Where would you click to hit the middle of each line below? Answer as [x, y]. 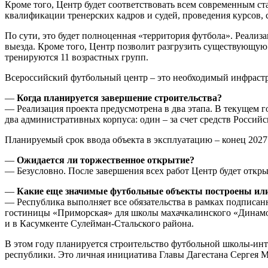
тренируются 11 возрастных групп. [77, 57]
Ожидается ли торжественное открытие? [106, 160]
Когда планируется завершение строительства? [119, 98]
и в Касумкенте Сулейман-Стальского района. [99, 223]
